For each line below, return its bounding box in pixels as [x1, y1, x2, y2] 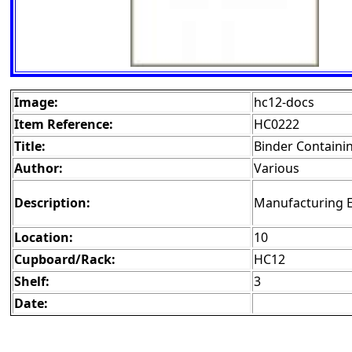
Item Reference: [14, 115, 113, 134]
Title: [14, 137, 46, 156]
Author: [14, 159, 63, 178]
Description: [14, 194, 90, 212]
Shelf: [14, 273, 49, 291]
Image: [14, 93, 58, 112]
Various [254, 159, 299, 178]
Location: [14, 229, 73, 247]
